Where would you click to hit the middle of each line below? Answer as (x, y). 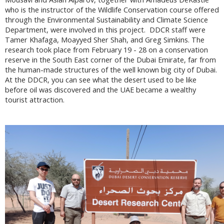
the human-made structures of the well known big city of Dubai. (112, 70)
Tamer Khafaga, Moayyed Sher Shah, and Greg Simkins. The (105, 40)
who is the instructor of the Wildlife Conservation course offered (112, 10)
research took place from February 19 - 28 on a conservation (106, 50)
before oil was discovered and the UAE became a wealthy (100, 90)
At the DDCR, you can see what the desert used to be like (101, 80)
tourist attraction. (35, 100)
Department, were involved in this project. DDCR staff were (105, 30)
